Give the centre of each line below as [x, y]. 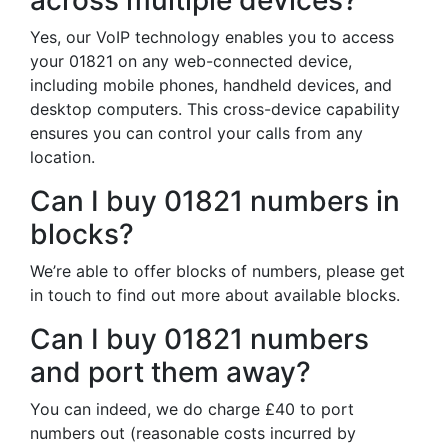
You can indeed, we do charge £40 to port [192, 409]
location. [62, 157]
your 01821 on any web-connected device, [191, 61]
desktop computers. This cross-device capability [215, 109]
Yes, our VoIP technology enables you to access [212, 37]
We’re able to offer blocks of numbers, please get [217, 271]
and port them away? [170, 372]
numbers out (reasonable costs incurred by [193, 433]
